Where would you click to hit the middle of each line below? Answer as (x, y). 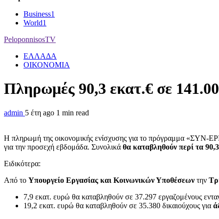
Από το (16, 180)
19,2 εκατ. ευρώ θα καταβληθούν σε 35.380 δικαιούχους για (118, 205)
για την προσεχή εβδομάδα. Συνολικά (63, 147)
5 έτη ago (41, 112)
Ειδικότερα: (22, 163)
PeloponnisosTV (30, 39)
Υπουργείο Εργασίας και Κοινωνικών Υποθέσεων (111, 180)
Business (37, 14)
